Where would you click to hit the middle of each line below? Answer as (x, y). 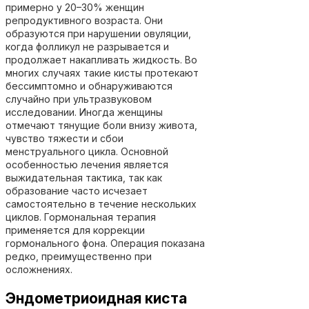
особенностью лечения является (87, 164)
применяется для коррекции (75, 230)
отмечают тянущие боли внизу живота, (101, 125)
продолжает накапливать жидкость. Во (101, 59)
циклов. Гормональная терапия (81, 217)
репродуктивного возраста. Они (84, 20)
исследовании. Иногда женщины (84, 112)
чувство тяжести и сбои (64, 138)
